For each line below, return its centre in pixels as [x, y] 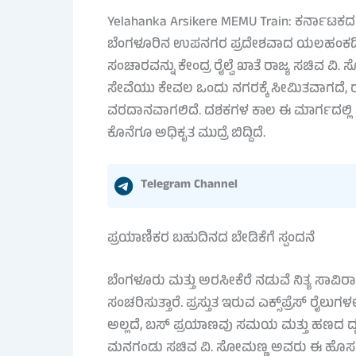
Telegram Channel [189, 186]
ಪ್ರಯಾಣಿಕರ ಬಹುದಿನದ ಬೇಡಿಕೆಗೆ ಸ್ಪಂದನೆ [211, 240]
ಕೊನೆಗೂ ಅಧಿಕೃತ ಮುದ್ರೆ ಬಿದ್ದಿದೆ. [186, 134]
